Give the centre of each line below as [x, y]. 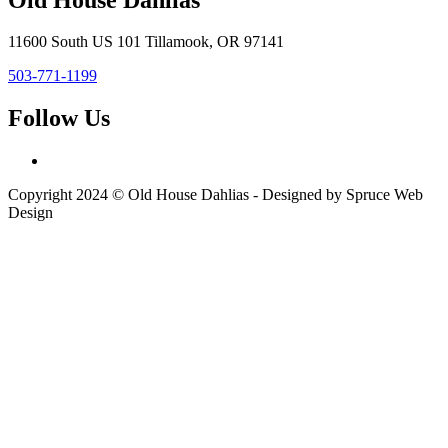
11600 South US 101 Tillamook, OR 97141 [146, 42]
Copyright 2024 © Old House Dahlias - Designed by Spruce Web [215, 195]
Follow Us [59, 118]
